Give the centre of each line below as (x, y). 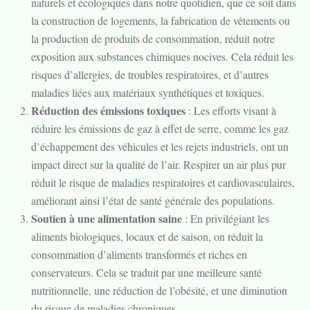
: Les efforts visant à (231, 110)
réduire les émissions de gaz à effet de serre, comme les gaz (160, 128)
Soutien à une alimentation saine (107, 218)
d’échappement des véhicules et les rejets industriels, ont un (160, 146)
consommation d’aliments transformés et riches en (139, 254)
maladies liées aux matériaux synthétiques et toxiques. (148, 92)
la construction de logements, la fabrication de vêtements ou (161, 20)
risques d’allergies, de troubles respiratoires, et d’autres (150, 74)
